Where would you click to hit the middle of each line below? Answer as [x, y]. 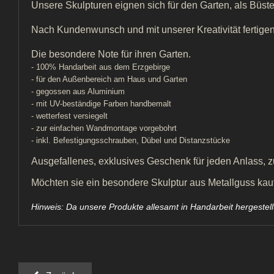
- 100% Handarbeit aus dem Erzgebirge [101, 67]
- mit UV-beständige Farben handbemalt [101, 103]
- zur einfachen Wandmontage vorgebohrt [104, 128]
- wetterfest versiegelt [69, 116]
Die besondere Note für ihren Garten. [111, 54]
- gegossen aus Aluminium [78, 91]
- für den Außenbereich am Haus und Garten [109, 79]
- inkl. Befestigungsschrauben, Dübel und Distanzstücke [131, 140]
